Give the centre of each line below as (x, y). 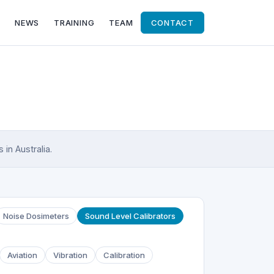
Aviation (22, 255)
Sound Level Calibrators (130, 216)
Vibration (70, 255)
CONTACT (172, 23)
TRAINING (74, 23)
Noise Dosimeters (36, 216)
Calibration (124, 255)
